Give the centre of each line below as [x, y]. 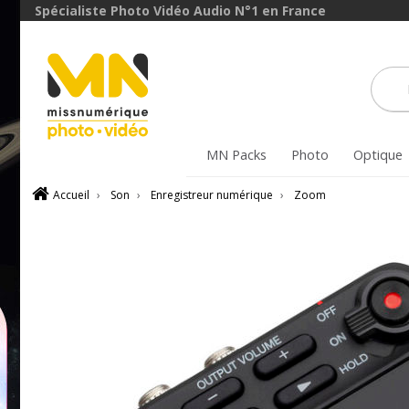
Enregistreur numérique [212, 195]
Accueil [71, 195]
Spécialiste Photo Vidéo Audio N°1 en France [180, 10]
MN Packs [236, 155]
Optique [378, 155]
